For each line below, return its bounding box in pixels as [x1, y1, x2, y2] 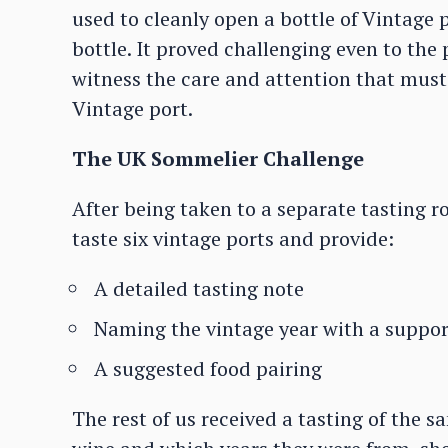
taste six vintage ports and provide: [72, 225, 394, 252]
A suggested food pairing [94, 355, 322, 382]
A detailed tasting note [94, 275, 304, 302]
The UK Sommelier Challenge [72, 145, 364, 172]
